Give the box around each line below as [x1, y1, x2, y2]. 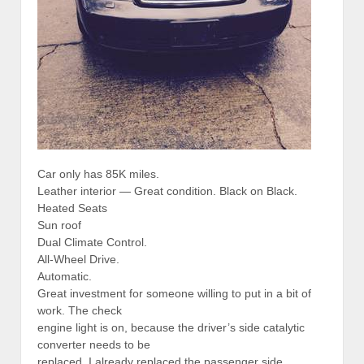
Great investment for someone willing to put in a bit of [37, 286, 311, 300]
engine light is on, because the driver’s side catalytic [37, 320, 305, 334]
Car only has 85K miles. [37, 167, 159, 180]
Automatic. [37, 269, 92, 283]
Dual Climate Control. [37, 235, 147, 249]
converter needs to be [37, 337, 150, 351]
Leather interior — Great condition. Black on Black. [37, 184, 297, 197]
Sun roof [37, 218, 81, 232]
